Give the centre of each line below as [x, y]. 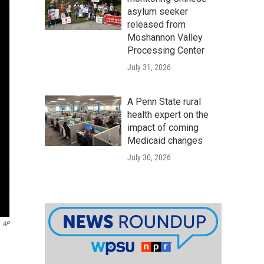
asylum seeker [158, 11]
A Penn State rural [164, 102]
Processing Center [166, 50]
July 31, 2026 [149, 67]
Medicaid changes [165, 141]
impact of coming [163, 128]
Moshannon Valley [165, 37]
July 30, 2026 [149, 157]
